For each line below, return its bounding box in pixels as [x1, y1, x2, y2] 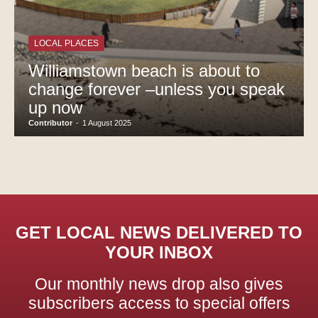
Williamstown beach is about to [28, 61, 260, 81]
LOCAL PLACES [34, 38, 99, 49]
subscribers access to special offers [28, 294, 290, 313]
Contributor [28, 119, 72, 128]
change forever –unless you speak [28, 79, 285, 99]
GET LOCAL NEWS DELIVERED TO [16, 223, 302, 243]
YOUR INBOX [105, 243, 213, 263]
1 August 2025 [82, 119, 131, 128]
